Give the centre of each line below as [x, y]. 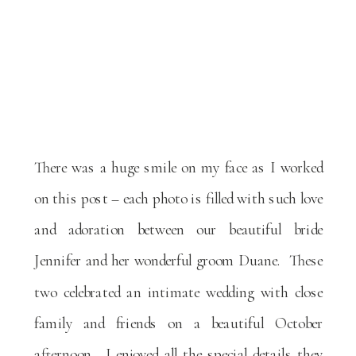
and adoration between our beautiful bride [179, 229]
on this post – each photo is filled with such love [179, 198]
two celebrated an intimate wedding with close [179, 292]
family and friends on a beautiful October [179, 323]
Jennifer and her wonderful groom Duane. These [179, 260]
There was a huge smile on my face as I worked [179, 167]
